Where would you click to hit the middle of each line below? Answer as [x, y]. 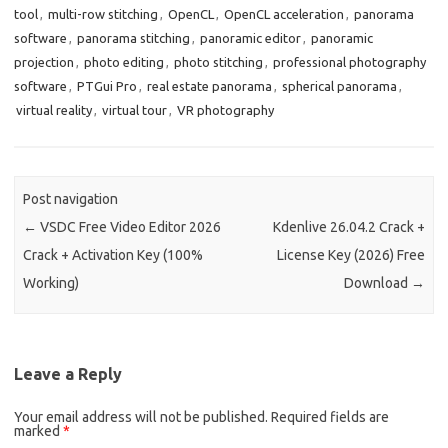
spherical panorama [339, 85]
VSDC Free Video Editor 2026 [129, 227]
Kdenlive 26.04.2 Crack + [348, 227]
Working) [51, 283]
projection [44, 61]
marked [38, 430]
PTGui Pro [107, 85]
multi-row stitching [103, 13]
